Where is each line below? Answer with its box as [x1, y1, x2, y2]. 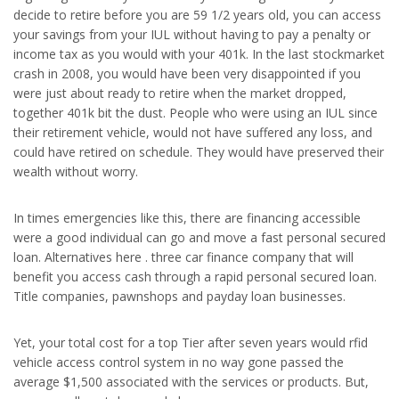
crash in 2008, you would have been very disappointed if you [13, 65, 361, 82]
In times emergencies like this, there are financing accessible [13, 209, 361, 226]
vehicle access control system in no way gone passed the [13, 354, 344, 370]
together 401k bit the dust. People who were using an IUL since [13, 104, 378, 121]
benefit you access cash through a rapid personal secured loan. [13, 268, 377, 285]
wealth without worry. [13, 163, 138, 180]
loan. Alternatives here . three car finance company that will [13, 248, 354, 265]
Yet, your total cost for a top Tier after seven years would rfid [13, 334, 368, 351]
